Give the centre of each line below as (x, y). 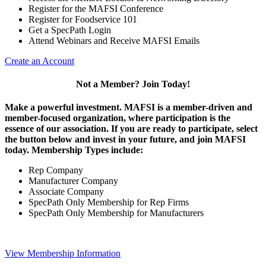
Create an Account (39, 61)
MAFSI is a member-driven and (188, 107)
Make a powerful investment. (64, 107)
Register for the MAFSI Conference (96, 8)
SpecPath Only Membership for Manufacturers (116, 213)
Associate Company (66, 192)
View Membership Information (63, 254)
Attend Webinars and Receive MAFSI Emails (114, 40)
